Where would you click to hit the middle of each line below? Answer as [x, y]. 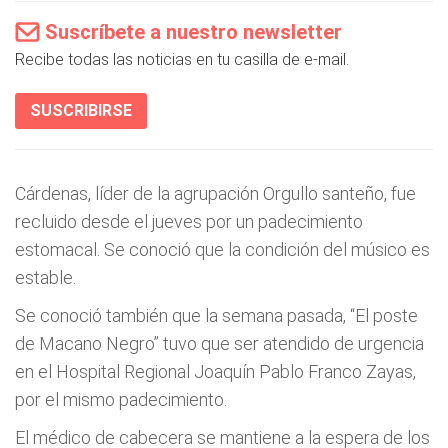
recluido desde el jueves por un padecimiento [189, 221]
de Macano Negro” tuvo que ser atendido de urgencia [219, 343]
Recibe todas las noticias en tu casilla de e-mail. [182, 59]
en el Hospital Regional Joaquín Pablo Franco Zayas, [215, 371]
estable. [45, 277]
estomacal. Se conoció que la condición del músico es [222, 249]
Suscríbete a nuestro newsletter [193, 32]
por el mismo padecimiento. [121, 399]
